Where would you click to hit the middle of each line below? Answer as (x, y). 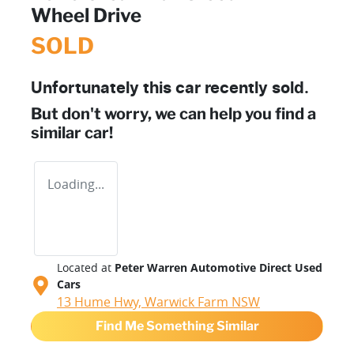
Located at (84, 267)
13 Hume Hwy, (101, 301)
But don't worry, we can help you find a (173, 113)
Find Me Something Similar (177, 326)
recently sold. (255, 88)
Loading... (76, 184)
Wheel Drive (86, 15)
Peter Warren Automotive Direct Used (218, 267)
